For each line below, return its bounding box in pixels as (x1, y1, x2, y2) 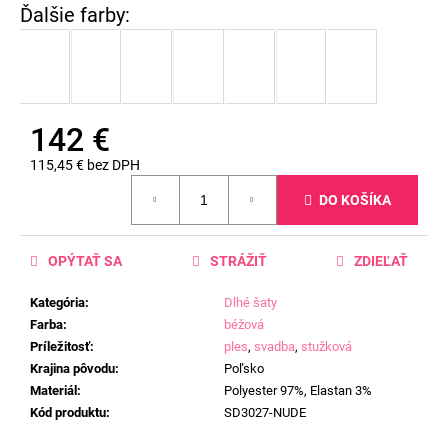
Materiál (30, 383, 77, 399)
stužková (301, 339, 352, 355)
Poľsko (224, 361, 264, 377)
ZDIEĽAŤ (354, 253, 408, 270)
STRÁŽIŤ (209, 253, 267, 270)
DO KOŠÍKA (319, 191, 391, 208)
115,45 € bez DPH (30, 157, 140, 174)
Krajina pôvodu (30, 361, 115, 377)
